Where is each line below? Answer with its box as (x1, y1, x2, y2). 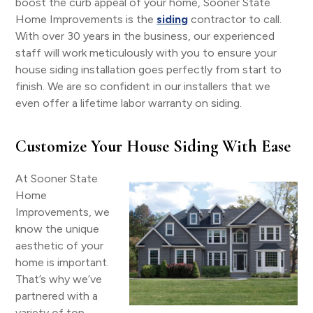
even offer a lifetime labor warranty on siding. (15, 96, 242, 110)
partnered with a (15, 289, 99, 303)
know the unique (15, 222, 100, 235)
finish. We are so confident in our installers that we (15, 80, 271, 93)
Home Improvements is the (15, 13, 157, 26)
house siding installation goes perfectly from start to (15, 63, 282, 76)
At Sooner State (15, 172, 99, 185)
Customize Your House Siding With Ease (15, 136, 291, 156)
